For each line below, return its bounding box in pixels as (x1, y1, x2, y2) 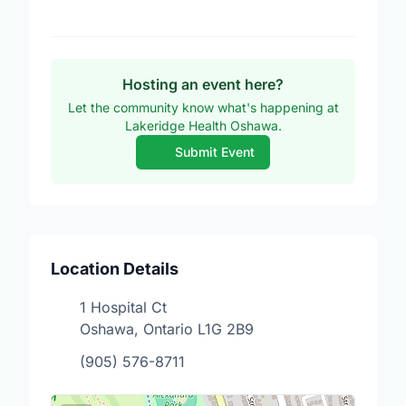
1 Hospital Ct (80, 298, 167, 316)
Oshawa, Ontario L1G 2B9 (80, 320, 254, 338)
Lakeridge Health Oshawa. (124, 118, 282, 133)
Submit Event (174, 144, 255, 159)
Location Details (51, 259, 179, 278)
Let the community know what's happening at (67, 100, 339, 115)
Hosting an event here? (122, 75, 284, 93)
